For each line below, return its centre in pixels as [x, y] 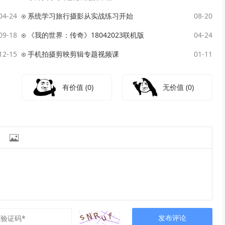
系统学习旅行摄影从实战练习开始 [80, 16]
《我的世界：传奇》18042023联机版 [86, 35]
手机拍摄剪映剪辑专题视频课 [73, 54]
